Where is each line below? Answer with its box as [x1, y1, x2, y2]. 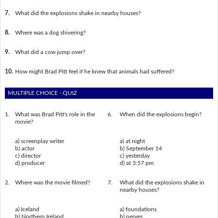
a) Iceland [15, 206, 39, 212]
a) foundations [119, 206, 157, 212]
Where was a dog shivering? [15, 29, 86, 36]
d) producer [15, 160, 45, 166]
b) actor [15, 145, 35, 151]
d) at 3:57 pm [119, 160, 154, 166]
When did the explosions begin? [119, 111, 201, 117]
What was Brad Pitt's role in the [15, 111, 95, 117]
